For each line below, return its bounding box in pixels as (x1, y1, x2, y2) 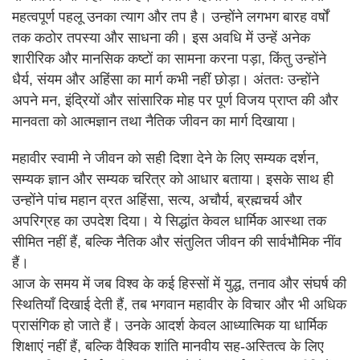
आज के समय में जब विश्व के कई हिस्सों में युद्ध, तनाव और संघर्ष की (12, 276, 346, 292)
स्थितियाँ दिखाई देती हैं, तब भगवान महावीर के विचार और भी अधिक (12, 297, 346, 313)
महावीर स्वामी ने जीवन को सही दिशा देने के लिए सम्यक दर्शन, (12, 150, 319, 167)
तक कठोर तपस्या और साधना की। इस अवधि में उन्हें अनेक (12, 30, 310, 47)
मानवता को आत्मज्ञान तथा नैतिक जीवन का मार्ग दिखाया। (12, 113, 297, 130)
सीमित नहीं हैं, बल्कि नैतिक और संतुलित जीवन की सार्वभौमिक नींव (12, 234, 342, 251)
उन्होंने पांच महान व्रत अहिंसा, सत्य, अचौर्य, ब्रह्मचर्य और (12, 192, 302, 209)
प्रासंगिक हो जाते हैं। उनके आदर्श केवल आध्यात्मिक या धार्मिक (12, 317, 327, 334)
